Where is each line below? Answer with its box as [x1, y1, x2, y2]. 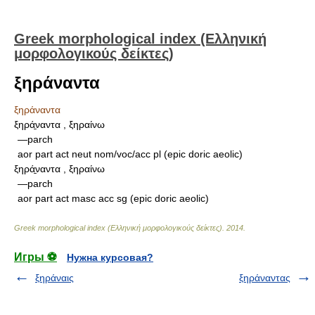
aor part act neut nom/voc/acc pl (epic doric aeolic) [18, 148, 243, 160]
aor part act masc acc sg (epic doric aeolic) [18, 193, 209, 204]
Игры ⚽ [14, 251, 57, 263]
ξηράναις [35, 272, 74, 283]
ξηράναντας [239, 272, 290, 283]
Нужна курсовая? [67, 252, 153, 263]
